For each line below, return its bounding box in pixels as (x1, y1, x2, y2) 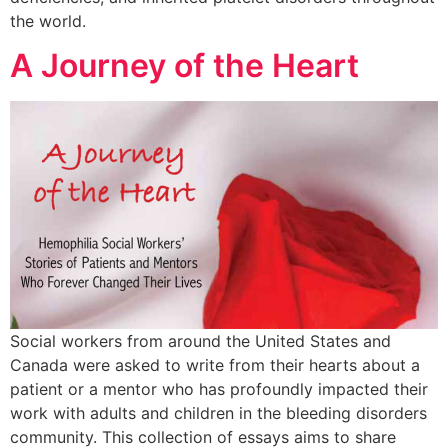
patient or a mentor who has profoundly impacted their (10, 379, 428, 400)
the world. (10, 10, 86, 31)
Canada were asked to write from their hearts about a (10, 355, 420, 376)
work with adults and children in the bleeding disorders (10, 403, 427, 424)
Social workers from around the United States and (10, 331, 391, 352)
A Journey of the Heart (10, 46, 359, 86)
